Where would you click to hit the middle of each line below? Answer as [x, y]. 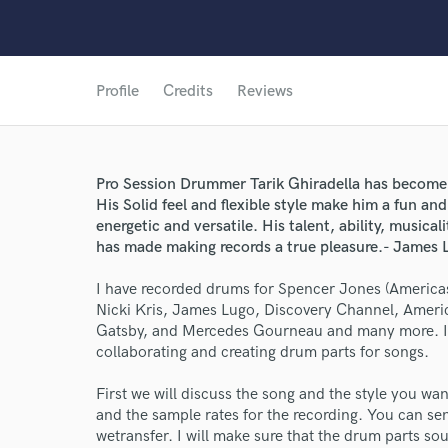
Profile [117, 91]
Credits [188, 91]
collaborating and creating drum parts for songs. [262, 352]
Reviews [265, 91]
